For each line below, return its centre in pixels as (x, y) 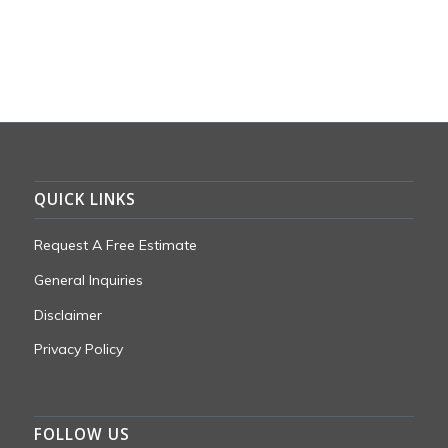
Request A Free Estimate (115, 244)
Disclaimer (67, 314)
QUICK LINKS (84, 199)
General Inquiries (88, 279)
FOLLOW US (81, 435)
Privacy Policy (78, 349)
